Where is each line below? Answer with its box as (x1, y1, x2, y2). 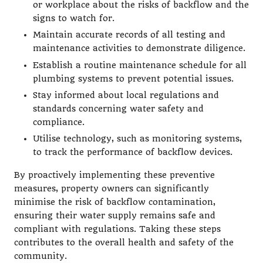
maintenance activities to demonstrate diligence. (33, 43, 245, 54)
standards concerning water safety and (33, 103, 204, 114)
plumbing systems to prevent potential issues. (33, 73, 234, 84)
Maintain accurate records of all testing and (33, 30, 225, 41)
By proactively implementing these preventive (14, 170, 215, 180)
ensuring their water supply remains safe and (14, 210, 215, 221)
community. (14, 251, 67, 261)
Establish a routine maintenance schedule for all (33, 60, 247, 70)
